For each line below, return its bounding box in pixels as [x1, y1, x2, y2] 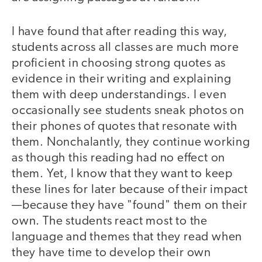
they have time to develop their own [12, 247, 211, 260]
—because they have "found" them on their [12, 199, 247, 212]
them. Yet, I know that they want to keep [12, 168, 233, 181]
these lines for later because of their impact [12, 184, 248, 196]
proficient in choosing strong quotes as [12, 57, 226, 70]
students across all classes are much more [12, 42, 239, 54]
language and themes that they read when [12, 231, 243, 244]
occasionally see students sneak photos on [12, 105, 244, 118]
